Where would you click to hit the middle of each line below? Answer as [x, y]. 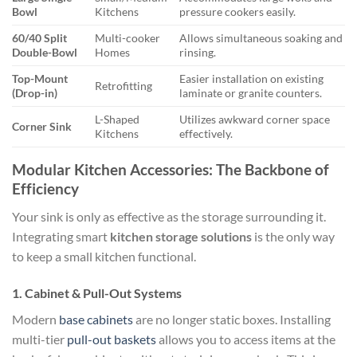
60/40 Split [39, 38]
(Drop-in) [35, 93]
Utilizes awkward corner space [255, 120]
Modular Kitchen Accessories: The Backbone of [171, 170]
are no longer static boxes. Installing [232, 319]
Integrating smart [61, 236]
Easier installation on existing [252, 79]
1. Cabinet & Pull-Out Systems [97, 292]
